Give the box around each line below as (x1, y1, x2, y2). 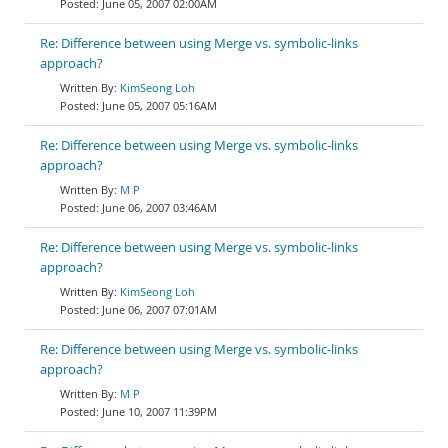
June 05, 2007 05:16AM (102, 98, 217, 113)
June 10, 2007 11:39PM (102, 404, 217, 419)
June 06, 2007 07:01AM (102, 302, 217, 317)
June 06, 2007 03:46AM (102, 200, 217, 215)
